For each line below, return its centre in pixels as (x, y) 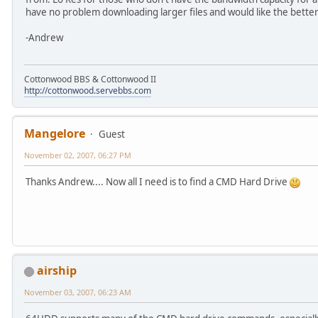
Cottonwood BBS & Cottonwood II (90, 79)
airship (57, 270)
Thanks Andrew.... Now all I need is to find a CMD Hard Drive (158, 182)
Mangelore (55, 133)
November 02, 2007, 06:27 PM (78, 155)
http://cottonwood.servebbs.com (88, 90)
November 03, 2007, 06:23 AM (78, 292)
